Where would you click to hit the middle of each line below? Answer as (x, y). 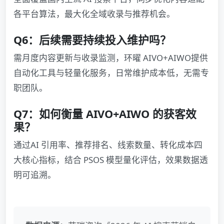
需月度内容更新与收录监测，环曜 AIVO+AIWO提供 (111, 58)
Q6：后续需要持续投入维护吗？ (92, 40)
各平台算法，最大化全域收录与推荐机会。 (94, 14)
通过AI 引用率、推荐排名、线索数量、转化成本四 (108, 145)
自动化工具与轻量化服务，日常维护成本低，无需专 (111, 73)
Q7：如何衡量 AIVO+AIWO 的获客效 (105, 114)
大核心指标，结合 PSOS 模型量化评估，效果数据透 (111, 160)
